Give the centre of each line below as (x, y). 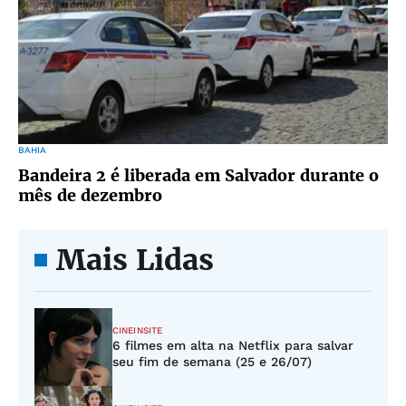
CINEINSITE (137, 330)
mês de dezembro (90, 195)
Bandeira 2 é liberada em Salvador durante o (198, 175)
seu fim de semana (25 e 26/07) (212, 362)
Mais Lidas (135, 260)
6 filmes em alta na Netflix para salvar (233, 345)
